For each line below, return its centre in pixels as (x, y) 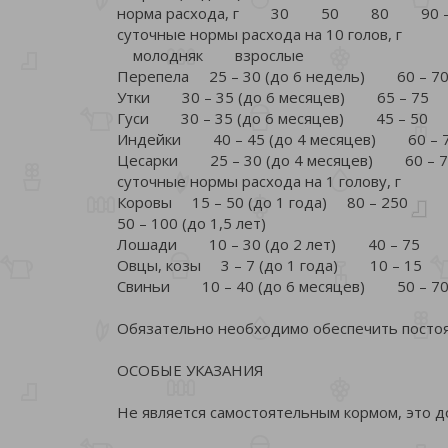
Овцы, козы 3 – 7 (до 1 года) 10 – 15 (269, 264)
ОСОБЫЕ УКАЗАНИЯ (190, 369)
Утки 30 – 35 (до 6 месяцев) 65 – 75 (273, 96)
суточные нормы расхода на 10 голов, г (259, 33)
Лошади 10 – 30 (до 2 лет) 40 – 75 (268, 243)
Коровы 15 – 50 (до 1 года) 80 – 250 (262, 201)
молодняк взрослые (210, 54)
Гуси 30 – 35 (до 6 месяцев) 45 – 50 (272, 117)
